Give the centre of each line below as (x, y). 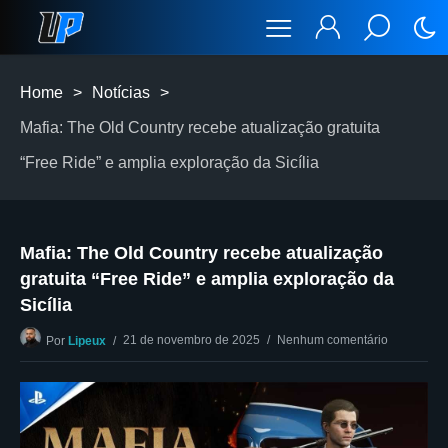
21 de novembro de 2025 (191, 340)
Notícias (121, 92)
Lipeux (87, 341)
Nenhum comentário (332, 340)
